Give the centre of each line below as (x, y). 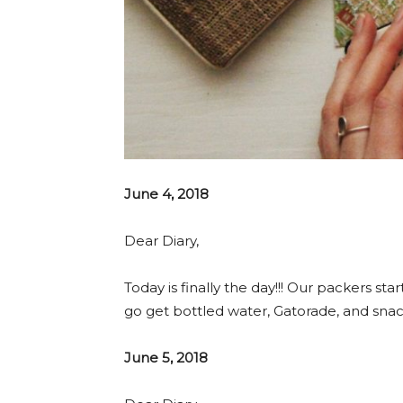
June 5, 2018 (166, 357)
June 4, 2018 (166, 193)
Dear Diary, (161, 240)
